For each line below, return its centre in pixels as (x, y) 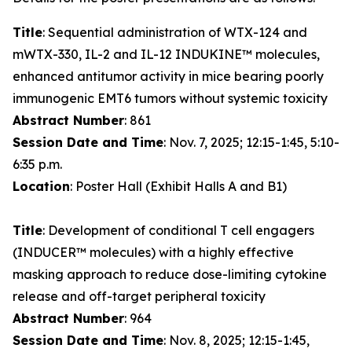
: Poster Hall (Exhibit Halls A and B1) (178, 186)
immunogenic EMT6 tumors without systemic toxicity (170, 98)
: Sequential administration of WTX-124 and (175, 32)
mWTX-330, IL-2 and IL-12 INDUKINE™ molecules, (166, 54)
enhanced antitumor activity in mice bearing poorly (168, 76)
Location (41, 186)
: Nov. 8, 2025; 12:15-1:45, (236, 340)
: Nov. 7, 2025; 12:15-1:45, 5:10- (251, 142)
